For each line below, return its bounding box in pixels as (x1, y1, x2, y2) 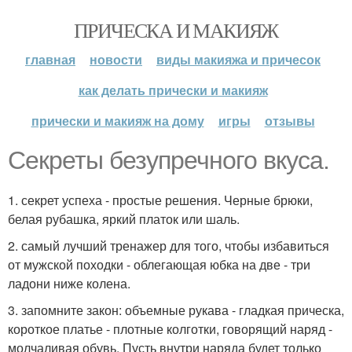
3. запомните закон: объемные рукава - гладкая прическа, (8, 301, 344, 319)
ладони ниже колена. (8, 274, 130, 292)
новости (90, 50, 142, 68)
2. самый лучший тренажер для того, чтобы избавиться (8, 236, 329, 255)
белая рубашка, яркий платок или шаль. (8, 210, 240, 228)
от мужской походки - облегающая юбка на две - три (8, 255, 310, 273)
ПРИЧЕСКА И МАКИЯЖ (74, 16, 278, 43)
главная (25, 50, 75, 68)
